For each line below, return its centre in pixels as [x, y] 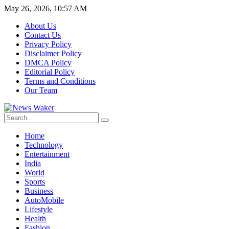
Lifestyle [39, 209]
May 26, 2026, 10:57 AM [45, 8]
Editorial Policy [50, 72]
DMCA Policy [48, 63]
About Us [40, 26]
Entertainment [47, 154]
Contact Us [43, 35]
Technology [44, 145]
